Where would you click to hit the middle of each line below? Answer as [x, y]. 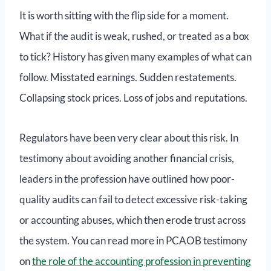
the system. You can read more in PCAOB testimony [133, 241]
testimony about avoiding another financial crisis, [127, 158]
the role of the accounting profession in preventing [142, 261]
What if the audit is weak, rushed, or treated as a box [134, 36]
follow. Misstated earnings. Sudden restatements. [128, 77]
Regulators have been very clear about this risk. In [129, 138]
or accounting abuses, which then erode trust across [132, 220]
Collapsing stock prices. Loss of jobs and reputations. [133, 98]
